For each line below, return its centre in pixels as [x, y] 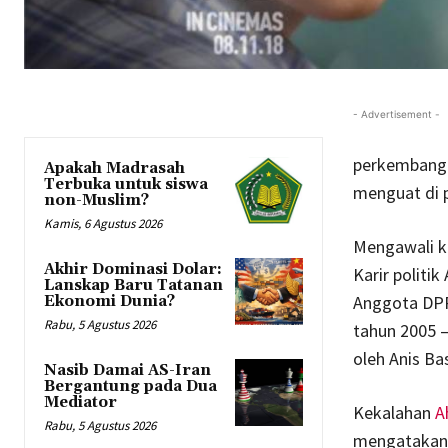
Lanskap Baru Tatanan [133, 285]
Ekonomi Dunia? [109, 301]
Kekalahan [393, 412]
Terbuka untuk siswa [126, 184]
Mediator [80, 402]
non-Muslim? [96, 200]
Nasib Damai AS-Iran [127, 370]
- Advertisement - [396, 113]
